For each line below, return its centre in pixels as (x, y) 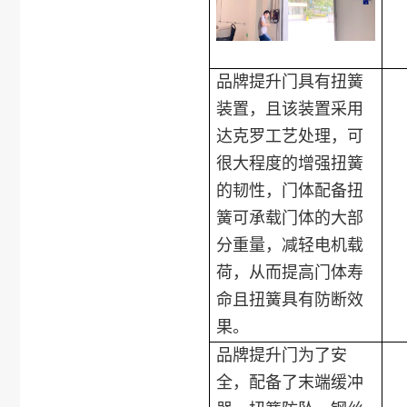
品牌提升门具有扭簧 (290, 81)
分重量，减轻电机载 (290, 245)
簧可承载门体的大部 (290, 218)
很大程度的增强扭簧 (290, 163)
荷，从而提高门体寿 (290, 272)
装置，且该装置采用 (290, 109)
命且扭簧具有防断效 (290, 299)
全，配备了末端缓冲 (290, 382)
